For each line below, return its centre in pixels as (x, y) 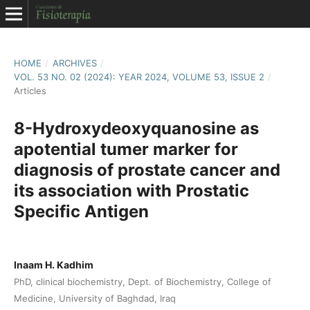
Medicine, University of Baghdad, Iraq (94, 298)
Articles (30, 90)
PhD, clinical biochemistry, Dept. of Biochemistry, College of (142, 281)
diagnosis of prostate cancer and (147, 170)
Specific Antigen (81, 211)
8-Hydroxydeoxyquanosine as (136, 128)
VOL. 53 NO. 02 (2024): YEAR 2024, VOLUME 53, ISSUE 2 (139, 76)
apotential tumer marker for (126, 149)
